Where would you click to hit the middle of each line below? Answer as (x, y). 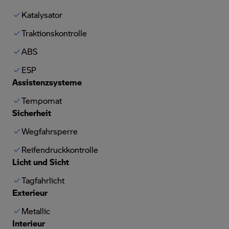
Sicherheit (32, 112)
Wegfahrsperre (50, 131)
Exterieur (30, 192)
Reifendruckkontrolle (60, 149)
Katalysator (42, 14)
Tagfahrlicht (43, 180)
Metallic (36, 211)
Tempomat (42, 100)
